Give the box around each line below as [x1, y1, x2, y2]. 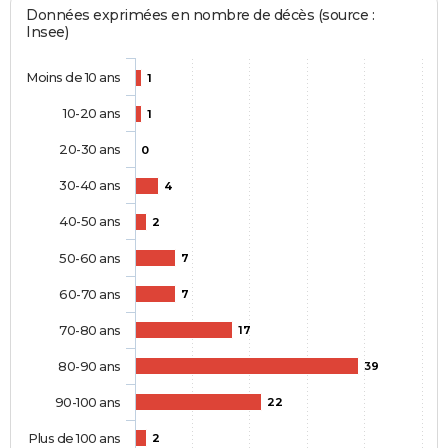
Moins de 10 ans [26, 69, 121, 86]
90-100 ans [54, 394, 121, 411]
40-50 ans [59, 213, 121, 230]
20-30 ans [59, 141, 121, 158]
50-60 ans [59, 250, 121, 267]
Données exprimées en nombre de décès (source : [26, 6, 375, 25]
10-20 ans [62, 105, 121, 122]
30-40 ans [59, 177, 121, 194]
